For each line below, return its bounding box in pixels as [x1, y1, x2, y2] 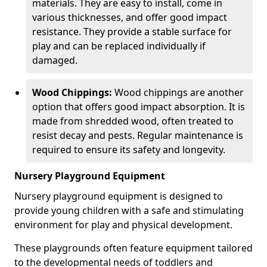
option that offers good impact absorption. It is [32, 100, 245, 113]
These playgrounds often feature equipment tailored [14, 241, 253, 254]
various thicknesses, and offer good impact [32, 11, 227, 24]
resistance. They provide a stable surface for [32, 25, 232, 38]
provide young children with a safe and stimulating [14, 204, 244, 217]
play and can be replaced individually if [32, 39, 206, 52]
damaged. [32, 54, 77, 67]
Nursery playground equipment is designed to [14, 190, 223, 203]
